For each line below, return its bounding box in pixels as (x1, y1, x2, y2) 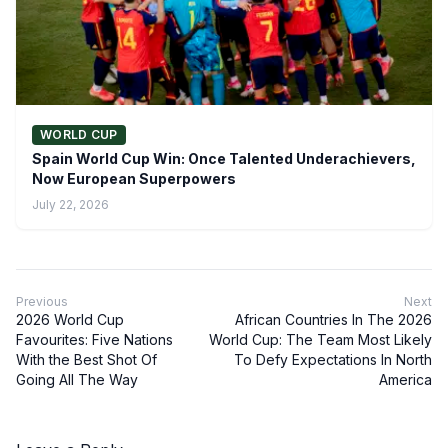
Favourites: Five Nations (16, 331, 173, 349)
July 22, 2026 (32, 197, 109, 213)
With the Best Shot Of (16, 351, 157, 369)
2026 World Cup (16, 311, 124, 329)
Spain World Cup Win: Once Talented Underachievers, (32, 150, 416, 168)
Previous (16, 294, 68, 310)
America (379, 371, 432, 389)
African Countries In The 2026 (235, 311, 432, 329)
